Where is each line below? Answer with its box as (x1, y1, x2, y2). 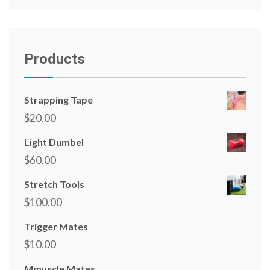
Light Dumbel (24, 136, 84, 148)
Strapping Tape (24, 93, 93, 105)
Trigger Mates (24, 220, 88, 232)
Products (24, 50, 85, 67)
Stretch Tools (24, 178, 84, 190)
